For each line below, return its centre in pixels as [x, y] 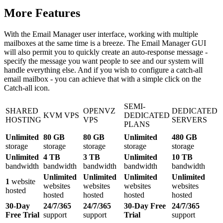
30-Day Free [145, 206]
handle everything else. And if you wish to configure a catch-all [103, 70]
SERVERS [189, 120]
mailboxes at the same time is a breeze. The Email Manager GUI [105, 43]
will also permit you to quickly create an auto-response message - [106, 52]
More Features [42, 13]
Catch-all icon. [27, 88]
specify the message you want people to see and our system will [104, 61]
